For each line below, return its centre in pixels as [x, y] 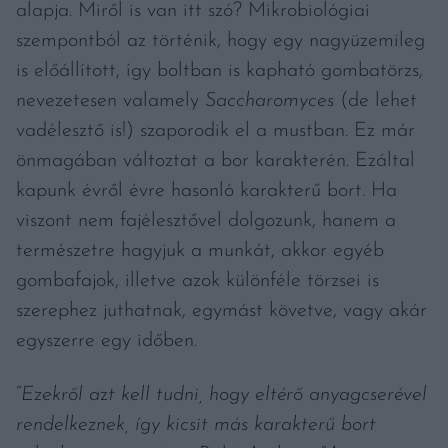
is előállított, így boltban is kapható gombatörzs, [219, 71]
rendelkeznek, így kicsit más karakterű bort [196, 425]
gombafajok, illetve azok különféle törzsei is [197, 281]
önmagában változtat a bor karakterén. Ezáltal [215, 161]
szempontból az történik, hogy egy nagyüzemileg [220, 41]
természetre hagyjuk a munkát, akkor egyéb [200, 251]
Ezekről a [60, 395]
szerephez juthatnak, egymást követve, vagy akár [221, 311]
